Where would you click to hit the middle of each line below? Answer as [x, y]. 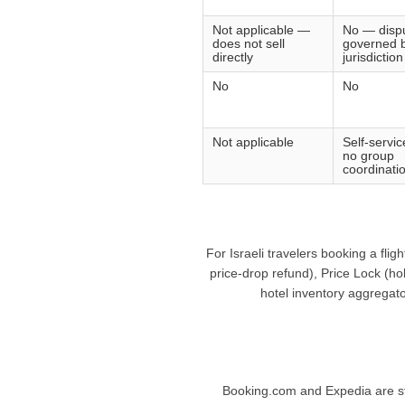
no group [368, 156]
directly [233, 58]
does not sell [249, 44]
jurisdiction [373, 58]
